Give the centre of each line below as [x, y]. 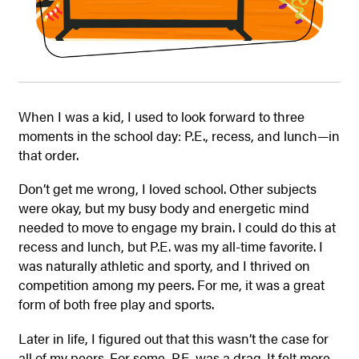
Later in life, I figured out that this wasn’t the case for [173, 338]
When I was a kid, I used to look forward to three [161, 116]
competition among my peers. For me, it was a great [171, 285]
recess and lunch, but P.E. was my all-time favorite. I [170, 246]
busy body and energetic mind [217, 208]
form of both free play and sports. [117, 304]
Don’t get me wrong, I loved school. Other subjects [167, 189]
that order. [48, 154]
